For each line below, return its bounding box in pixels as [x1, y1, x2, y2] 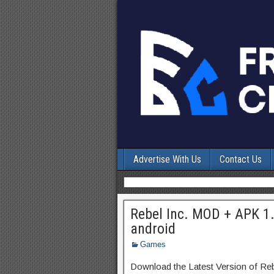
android [130, 220, 176, 237]
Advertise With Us [133, 154, 201, 165]
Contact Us [220, 154, 262, 165]
